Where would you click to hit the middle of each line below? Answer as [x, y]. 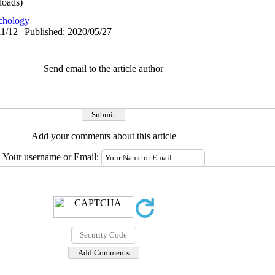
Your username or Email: [52, 157]
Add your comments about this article [103, 136]
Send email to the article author [103, 68]
